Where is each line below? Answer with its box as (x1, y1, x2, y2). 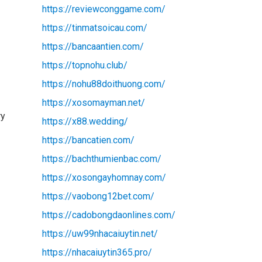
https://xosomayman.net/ (42, 96, 145, 108)
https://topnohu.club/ (42, 59, 127, 71)
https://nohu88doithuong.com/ (42, 78, 166, 89)
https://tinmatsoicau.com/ (42, 22, 147, 33)
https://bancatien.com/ (42, 134, 135, 146)
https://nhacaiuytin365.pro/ (42, 246, 152, 258)
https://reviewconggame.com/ (42, 3, 166, 15)
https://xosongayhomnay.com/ (42, 171, 166, 183)
